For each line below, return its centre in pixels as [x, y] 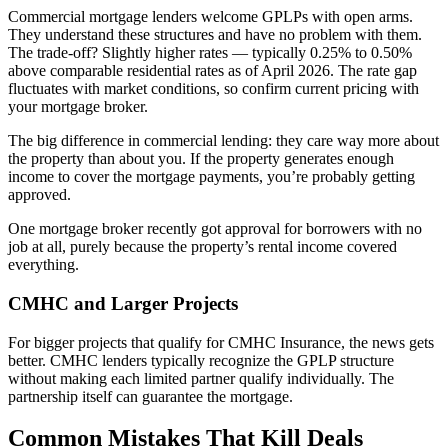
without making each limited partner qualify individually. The [201, 378]
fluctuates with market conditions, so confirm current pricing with [213, 89]
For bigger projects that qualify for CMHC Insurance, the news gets [221, 342]
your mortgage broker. [78, 107]
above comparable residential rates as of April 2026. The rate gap [212, 71]
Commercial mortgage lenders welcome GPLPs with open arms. [210, 17]
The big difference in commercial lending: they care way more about [223, 141]
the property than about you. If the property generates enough [201, 159]
